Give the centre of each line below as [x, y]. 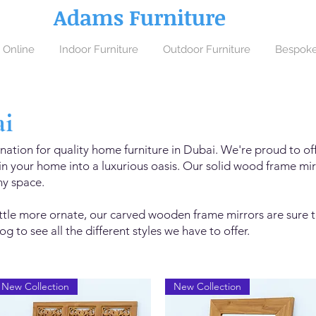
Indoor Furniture [98, 49]
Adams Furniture [140, 17]
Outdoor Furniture [206, 49]
